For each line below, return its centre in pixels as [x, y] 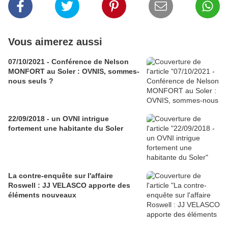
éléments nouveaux [42, 195]
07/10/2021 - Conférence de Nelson [68, 62]
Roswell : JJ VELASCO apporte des [69, 186]
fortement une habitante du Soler [66, 129]
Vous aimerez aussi [55, 42]
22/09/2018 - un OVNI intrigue [59, 119]
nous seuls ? [31, 81]
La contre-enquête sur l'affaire [61, 176]
